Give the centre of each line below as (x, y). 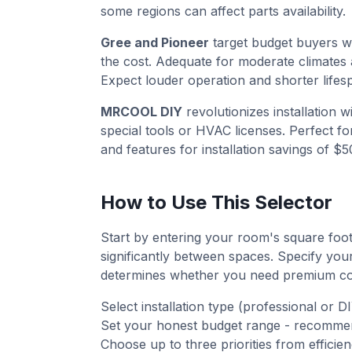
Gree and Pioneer (155, 42)
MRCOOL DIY (141, 112)
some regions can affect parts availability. (223, 11)
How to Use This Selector (216, 202)
